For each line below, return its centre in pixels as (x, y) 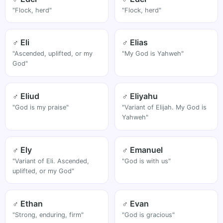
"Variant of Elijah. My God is (165, 108)
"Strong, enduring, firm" (48, 215)
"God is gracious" (149, 215)
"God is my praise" (41, 108)
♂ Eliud (26, 96)
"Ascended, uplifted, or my (53, 54)
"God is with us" (147, 161)
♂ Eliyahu (140, 96)
